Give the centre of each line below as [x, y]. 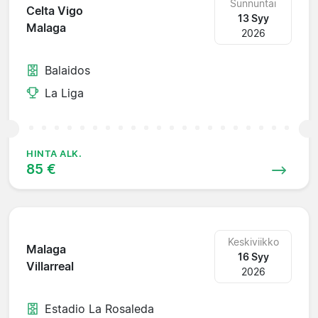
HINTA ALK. [54, 153]
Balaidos [67, 70]
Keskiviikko [253, 241]
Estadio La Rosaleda [99, 308]
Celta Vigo [55, 11]
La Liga [64, 93]
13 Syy [253, 18]
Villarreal [50, 267]
